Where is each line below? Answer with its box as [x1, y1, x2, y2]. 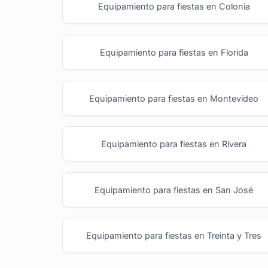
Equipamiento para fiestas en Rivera [101, 139, 247, 150]
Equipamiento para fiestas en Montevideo [89, 93, 259, 103]
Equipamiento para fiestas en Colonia [98, 1, 250, 12]
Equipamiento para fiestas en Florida [99, 47, 248, 58]
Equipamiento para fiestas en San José [95, 184, 254, 195]
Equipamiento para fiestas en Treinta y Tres [86, 230, 262, 241]
